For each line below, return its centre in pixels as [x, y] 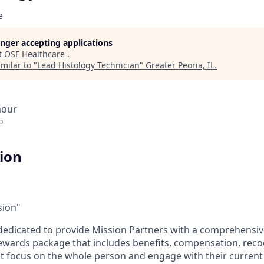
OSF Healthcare [36, 54]
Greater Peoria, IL [180, 65]
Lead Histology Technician [88, 65]
